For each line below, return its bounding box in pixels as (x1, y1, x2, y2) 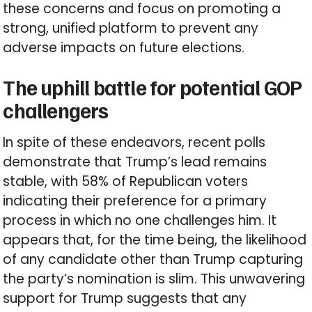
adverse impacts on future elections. (3, 38, 245, 58)
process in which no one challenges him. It (3, 211, 277, 231)
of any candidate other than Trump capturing (3, 250, 304, 270)
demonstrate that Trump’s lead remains (3, 153, 267, 172)
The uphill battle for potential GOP (3, 74, 302, 101)
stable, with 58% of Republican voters (3, 172, 249, 192)
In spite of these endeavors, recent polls (3, 133, 266, 153)
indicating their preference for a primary (3, 192, 267, 211)
